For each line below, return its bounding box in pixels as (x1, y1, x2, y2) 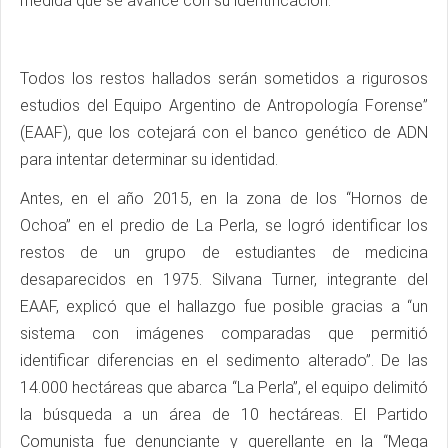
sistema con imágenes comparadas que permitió (20, 324, 428, 344)
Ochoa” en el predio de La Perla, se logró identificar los (20, 216, 428, 236)
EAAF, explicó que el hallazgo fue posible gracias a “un (20, 297, 428, 317)
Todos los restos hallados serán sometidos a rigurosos (20, 69, 428, 89)
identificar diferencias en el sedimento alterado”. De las (20, 351, 428, 371)
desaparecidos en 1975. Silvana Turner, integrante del (20, 270, 428, 290)
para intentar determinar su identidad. (20, 150, 278, 170)
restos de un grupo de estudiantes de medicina (20, 243, 428, 263)
